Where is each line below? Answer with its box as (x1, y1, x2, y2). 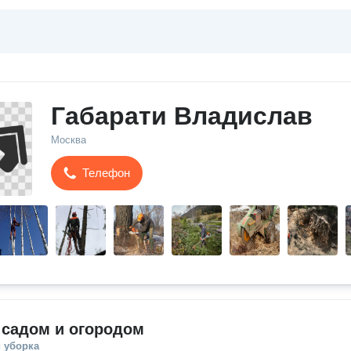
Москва (51, 134, 86, 146)
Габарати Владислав (51, 102, 313, 130)
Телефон (82, 166, 130, 179)
